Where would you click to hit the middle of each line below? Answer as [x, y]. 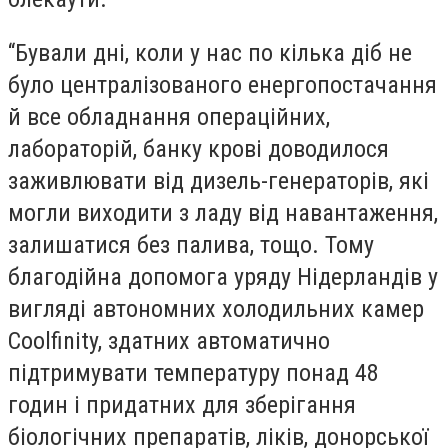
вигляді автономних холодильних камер [216, 308]
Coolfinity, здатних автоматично [169, 340]
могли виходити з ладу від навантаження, [223, 212]
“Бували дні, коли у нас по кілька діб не [210, 52]
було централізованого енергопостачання [222, 84]
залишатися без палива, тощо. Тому [191, 244]
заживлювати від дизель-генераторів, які [218, 180]
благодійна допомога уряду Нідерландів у [223, 276]
